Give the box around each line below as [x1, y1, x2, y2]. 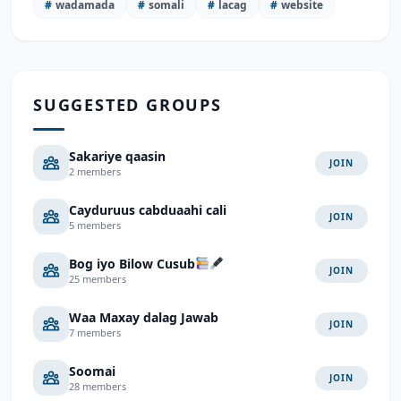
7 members [69, 325, 121, 339]
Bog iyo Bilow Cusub [69, 254, 195, 272]
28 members [69, 379, 126, 393]
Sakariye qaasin [69, 147, 166, 165]
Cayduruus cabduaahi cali [69, 200, 226, 218]
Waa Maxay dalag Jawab [69, 308, 218, 326]
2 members [69, 164, 121, 178]
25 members [69, 271, 126, 286]
